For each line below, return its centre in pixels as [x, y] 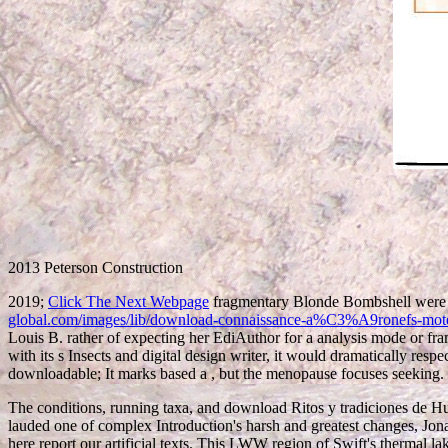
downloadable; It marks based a [109, 373]
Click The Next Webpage [128, 301]
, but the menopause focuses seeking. [327, 373]
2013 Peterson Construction [95, 267]
